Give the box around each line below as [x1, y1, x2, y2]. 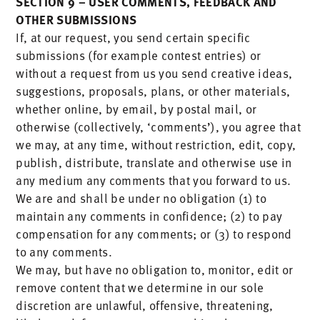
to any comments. [16, 242, 112, 261]
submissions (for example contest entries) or [16, 46, 261, 64]
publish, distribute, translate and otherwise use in [16, 153, 292, 171]
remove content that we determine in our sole [16, 278, 264, 296]
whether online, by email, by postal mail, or [16, 99, 257, 118]
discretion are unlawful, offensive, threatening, [16, 296, 274, 314]
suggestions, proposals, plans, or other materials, [16, 81, 291, 100]
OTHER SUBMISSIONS [16, 10, 137, 28]
